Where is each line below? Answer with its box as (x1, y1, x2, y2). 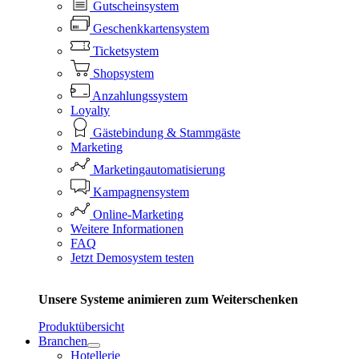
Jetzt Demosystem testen (71, 250, 194, 264)
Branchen (38, 333, 87, 348)
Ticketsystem (93, 43, 159, 58)
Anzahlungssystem (92, 88, 188, 103)
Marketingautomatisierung (93, 162, 225, 176)
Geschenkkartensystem (93, 21, 209, 35)
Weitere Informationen (71, 221, 184, 236)
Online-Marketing (93, 207, 184, 221)
